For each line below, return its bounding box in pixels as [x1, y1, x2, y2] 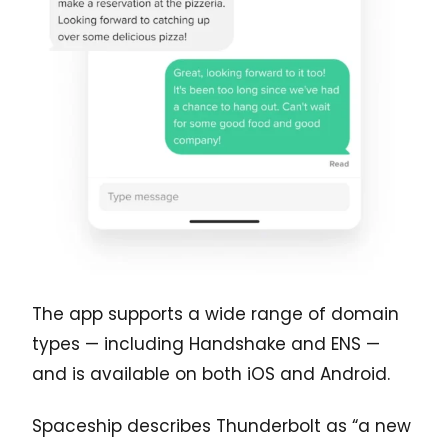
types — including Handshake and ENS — [32, 331, 380, 356]
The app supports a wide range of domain [32, 301, 399, 326]
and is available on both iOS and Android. [32, 361, 390, 386]
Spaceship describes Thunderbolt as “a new [32, 413, 411, 438]
